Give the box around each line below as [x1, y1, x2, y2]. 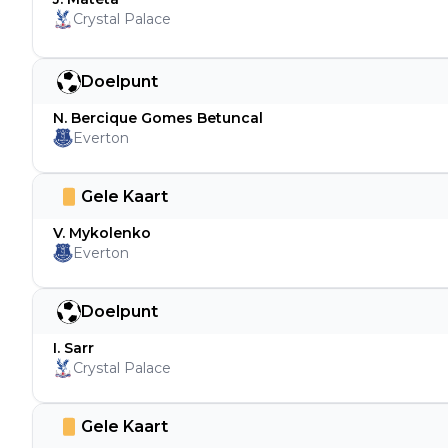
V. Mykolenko [53, 224, 151, 242]
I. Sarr [53, 339, 94, 357]
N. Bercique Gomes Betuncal [53, 109, 263, 127]
